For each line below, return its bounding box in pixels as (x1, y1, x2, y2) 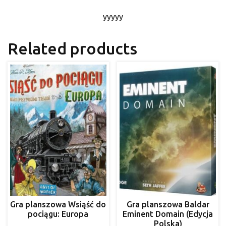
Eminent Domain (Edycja (123, 209, 213, 218)
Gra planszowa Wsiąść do (10, 199, 106, 209)
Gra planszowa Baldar (126, 199, 209, 209)
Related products (8, 39, 137, 58)
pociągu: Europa (28, 209, 89, 218)
